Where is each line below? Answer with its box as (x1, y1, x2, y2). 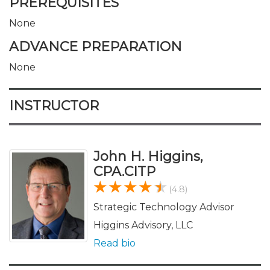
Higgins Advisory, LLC (93, 219, 193, 231)
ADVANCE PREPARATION (9, 39, 182, 55)
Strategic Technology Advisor (93, 201, 234, 213)
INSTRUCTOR (9, 98, 99, 114)
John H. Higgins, (93, 148, 203, 165)
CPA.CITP (93, 163, 155, 180)
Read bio (93, 237, 136, 249)
